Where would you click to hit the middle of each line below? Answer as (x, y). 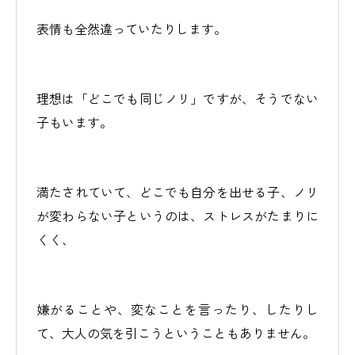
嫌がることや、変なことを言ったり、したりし (177, 309)
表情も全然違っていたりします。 (132, 29)
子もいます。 (74, 122)
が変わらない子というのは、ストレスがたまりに (177, 216)
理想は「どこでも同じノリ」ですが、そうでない (177, 98)
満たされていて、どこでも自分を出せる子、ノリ (177, 192)
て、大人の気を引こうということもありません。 (176, 333)
